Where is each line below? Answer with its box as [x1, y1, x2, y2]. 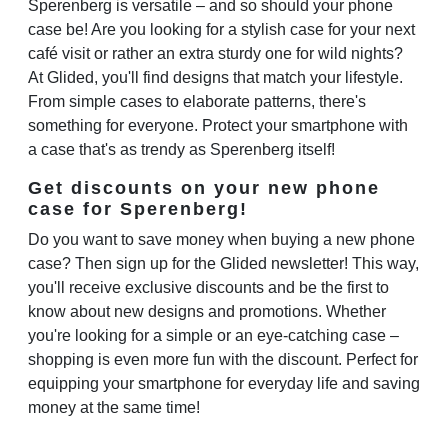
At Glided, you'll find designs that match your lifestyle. [28, 68, 403, 86]
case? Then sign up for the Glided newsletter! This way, [28, 254, 419, 272]
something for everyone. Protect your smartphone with [28, 116, 408, 134]
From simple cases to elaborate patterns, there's [28, 92, 366, 110]
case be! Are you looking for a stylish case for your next [28, 20, 415, 38]
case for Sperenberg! [28, 198, 248, 219]
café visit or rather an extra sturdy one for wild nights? [28, 44, 403, 62]
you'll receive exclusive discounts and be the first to [28, 278, 389, 296]
